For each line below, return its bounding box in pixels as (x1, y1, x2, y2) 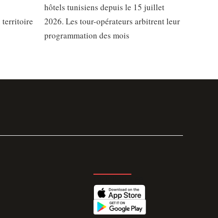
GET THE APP (93, 174, 143, 185)
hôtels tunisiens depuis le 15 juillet (44, 1, 164, 13)
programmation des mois (44, 29, 129, 41)
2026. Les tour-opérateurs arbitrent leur (44, 15, 180, 27)
